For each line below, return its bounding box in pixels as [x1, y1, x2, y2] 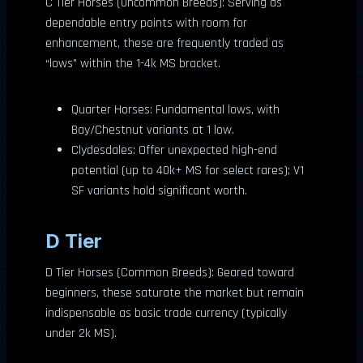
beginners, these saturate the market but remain [45, 284, 304, 301]
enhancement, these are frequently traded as [45, 35, 284, 52]
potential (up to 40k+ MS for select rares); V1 [71, 162, 304, 179]
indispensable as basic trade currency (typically [45, 305, 287, 322]
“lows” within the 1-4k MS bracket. [45, 55, 220, 72]
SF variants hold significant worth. [71, 182, 247, 199]
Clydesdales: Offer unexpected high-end [71, 142, 277, 159]
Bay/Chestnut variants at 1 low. [71, 122, 234, 139]
